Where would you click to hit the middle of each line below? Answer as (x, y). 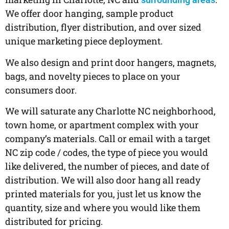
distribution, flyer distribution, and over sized (103, 27)
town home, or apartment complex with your (102, 125)
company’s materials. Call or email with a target (108, 139)
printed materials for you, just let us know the (103, 194)
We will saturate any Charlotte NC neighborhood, (110, 111)
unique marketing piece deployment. (84, 41)
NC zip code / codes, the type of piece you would (107, 153)
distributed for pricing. (54, 222)
